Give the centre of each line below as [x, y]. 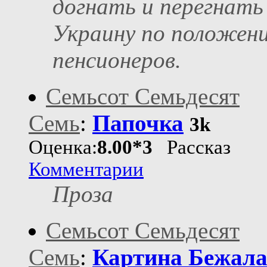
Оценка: [63, 148]
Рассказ [192, 148]
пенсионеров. [117, 60]
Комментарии [86, 170]
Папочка [138, 123]
